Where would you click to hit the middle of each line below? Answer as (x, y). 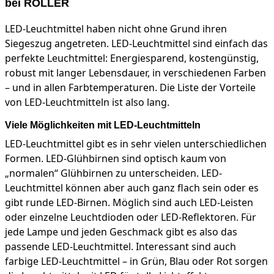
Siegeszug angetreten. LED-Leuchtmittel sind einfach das (136, 44)
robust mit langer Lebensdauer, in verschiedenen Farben (135, 73)
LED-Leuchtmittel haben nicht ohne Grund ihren (116, 29)
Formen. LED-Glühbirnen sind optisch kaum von (116, 159)
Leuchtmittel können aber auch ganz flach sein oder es (132, 188)
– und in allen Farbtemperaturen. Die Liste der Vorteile (130, 88)
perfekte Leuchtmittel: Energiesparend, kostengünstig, (132, 58)
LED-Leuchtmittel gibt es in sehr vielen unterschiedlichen (136, 144)
